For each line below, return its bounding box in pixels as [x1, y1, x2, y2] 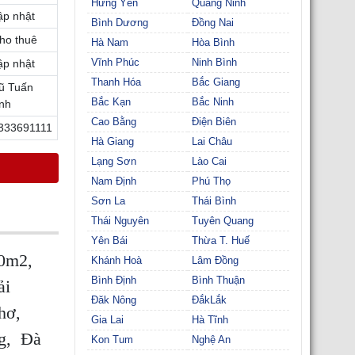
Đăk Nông [90, 294, 136, 306]
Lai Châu [192, 136, 233, 147]
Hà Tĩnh [192, 314, 229, 326]
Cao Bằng [90, 116, 136, 128]
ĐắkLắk [192, 294, 227, 306]
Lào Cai [192, 155, 227, 167]
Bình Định [90, 274, 136, 286]
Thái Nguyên [90, 215, 149, 227]
